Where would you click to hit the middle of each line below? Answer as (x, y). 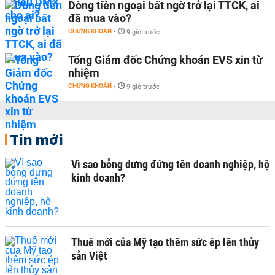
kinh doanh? (98, 178)
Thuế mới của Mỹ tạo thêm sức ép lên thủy (165, 242)
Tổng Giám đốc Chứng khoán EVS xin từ (165, 60)
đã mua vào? (100, 18)
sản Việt (89, 256)
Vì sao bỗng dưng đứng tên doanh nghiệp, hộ (170, 164)
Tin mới (37, 139)
